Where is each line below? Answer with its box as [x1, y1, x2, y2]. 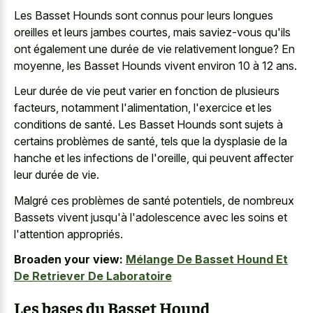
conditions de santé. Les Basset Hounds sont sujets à [14, 117, 283, 132]
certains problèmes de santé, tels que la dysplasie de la [14, 134, 287, 149]
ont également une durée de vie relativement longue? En [14, 41, 295, 56]
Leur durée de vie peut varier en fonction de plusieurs [14, 84, 279, 99]
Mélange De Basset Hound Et [126, 252, 288, 267]
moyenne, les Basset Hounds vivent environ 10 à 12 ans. [14, 58, 297, 73]
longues [233, 8, 273, 22]
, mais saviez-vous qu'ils [168, 24, 291, 39]
